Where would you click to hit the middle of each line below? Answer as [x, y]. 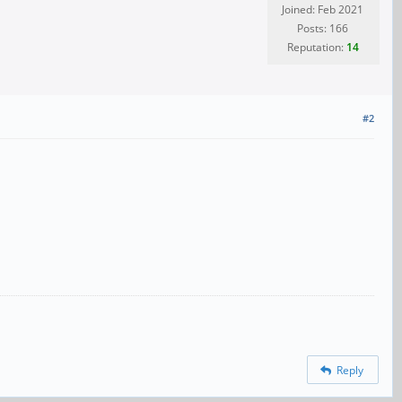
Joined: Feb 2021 [323, 10]
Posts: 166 [323, 29]
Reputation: [316, 48]
